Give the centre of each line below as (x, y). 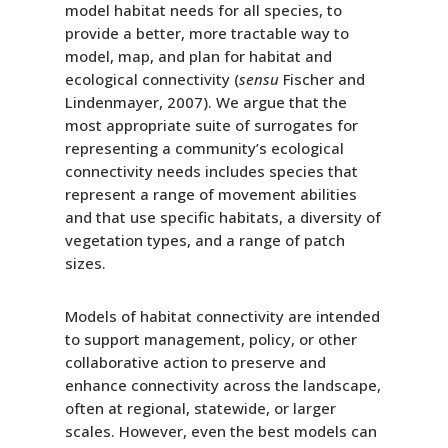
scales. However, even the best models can (220, 430)
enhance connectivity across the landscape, (222, 384)
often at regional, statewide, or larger (200, 407)
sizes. (85, 262)
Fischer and (321, 78)
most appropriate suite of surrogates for (211, 124)
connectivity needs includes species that (211, 170)
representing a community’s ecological (204, 147)
